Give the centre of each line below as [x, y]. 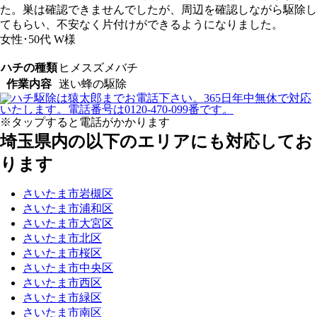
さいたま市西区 [62, 283]
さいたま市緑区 [62, 298]
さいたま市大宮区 [68, 223]
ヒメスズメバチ [98, 68]
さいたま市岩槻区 [68, 194]
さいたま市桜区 [62, 253]
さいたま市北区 [62, 238]
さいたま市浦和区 [68, 208]
